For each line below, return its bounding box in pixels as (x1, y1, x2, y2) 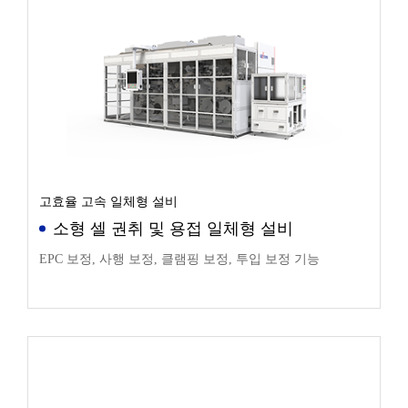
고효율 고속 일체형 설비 (39, 194, 178, 209)
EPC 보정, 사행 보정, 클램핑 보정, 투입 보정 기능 (39, 251, 320, 266)
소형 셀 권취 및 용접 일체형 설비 (53, 219, 293, 238)
